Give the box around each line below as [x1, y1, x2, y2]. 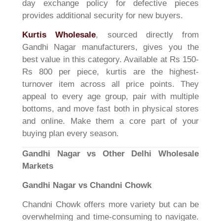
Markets [22, 161, 53, 171]
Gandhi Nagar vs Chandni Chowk [22, 180, 151, 190]
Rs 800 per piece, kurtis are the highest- [22, 67, 199, 77]
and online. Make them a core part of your [22, 116, 199, 126]
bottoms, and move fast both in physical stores [22, 104, 199, 114]
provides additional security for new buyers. [22, 10, 183, 20]
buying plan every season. [22, 129, 119, 139]
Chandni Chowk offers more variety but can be [22, 200, 199, 210]
